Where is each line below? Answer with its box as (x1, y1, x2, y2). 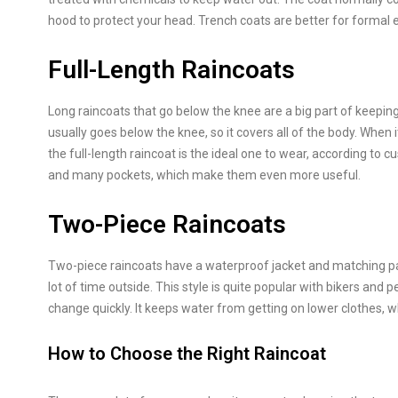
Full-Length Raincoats (48, 55, 295, 84)
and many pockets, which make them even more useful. (48, 168, 361, 182)
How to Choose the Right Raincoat (48, 343, 326, 364)
